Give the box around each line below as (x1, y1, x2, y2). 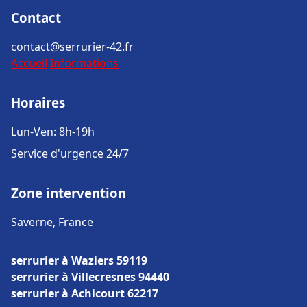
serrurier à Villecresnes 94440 (11, 269, 169, 284)
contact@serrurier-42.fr (11, 39, 134, 54)
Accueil (11, 56, 47, 71)
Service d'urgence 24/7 (11, 146, 129, 161)
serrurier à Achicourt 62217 (11, 286, 158, 301)
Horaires (11, 94, 65, 111)
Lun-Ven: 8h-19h (11, 124, 95, 139)
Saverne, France (11, 214, 93, 230)
